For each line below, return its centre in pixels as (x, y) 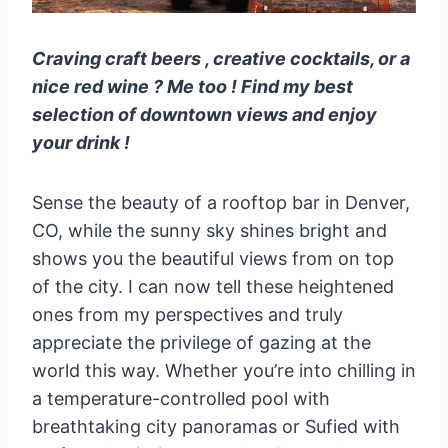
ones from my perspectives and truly (187, 314)
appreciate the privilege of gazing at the (201, 342)
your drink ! (81, 142)
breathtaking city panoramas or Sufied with (216, 426)
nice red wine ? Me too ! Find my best (192, 86)
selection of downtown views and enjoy (204, 114)
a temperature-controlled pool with (181, 398)
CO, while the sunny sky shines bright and (209, 230)
